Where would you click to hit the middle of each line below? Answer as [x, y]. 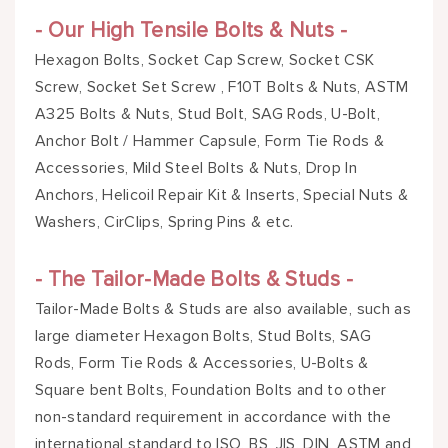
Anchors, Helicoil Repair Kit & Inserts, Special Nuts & [222, 195]
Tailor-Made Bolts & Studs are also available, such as [223, 309]
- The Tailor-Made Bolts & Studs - [194, 280]
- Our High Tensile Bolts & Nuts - [191, 31]
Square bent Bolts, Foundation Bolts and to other [211, 390]
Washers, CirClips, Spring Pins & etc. [164, 222]
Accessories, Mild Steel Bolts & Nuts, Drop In [196, 168]
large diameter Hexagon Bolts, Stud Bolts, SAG [203, 336]
